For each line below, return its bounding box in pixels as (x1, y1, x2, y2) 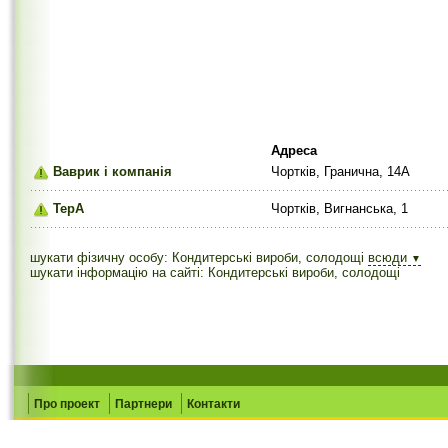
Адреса (271, 143, 317, 158)
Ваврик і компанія (53, 164, 172, 179)
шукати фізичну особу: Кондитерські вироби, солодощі (30, 250, 364, 265)
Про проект (34, 397, 100, 411)
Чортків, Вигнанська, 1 (271, 201, 408, 216)
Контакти (187, 397, 240, 411)
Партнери (115, 397, 172, 411)
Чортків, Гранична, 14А (271, 164, 410, 179)
